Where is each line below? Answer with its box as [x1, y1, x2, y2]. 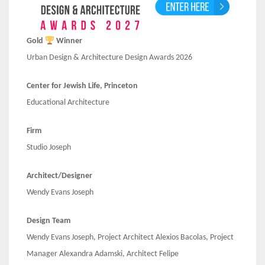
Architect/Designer [27, 172, 92, 181]
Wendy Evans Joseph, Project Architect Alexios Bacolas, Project [27, 233, 234, 243]
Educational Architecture [27, 98, 109, 108]
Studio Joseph [27, 143, 71, 153]
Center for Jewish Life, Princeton [27, 82, 138, 91]
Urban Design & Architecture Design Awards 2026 [27, 53, 192, 63]
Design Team [27, 216, 70, 226]
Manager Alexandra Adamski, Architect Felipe [27, 250, 179, 259]
